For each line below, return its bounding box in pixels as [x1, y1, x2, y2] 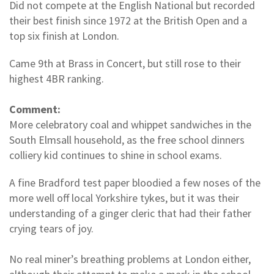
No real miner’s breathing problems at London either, [9, 251, 251, 266]
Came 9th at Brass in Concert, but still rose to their [9, 56, 241, 70]
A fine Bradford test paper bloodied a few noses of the [9, 175, 261, 190]
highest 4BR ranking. [9, 71, 106, 86]
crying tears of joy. [9, 221, 96, 235]
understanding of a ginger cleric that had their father [9, 206, 251, 220]
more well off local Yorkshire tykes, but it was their [9, 190, 239, 205]
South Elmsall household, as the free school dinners [9, 132, 245, 147]
